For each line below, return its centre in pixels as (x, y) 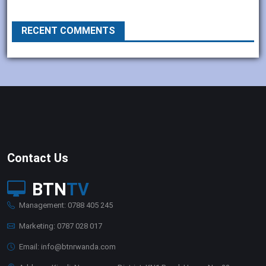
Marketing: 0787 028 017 (60, 226)
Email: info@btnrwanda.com (66, 247)
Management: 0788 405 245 (65, 205)
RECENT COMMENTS (68, 31)
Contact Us (38, 158)
